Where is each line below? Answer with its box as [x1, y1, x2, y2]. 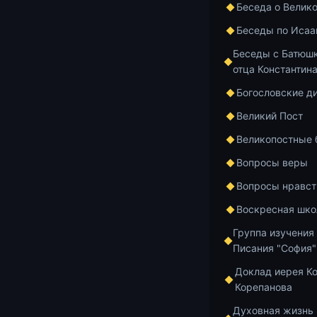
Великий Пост [236, 110, 303, 122]
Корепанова [234, 281, 292, 293]
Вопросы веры [236, 156, 308, 168]
